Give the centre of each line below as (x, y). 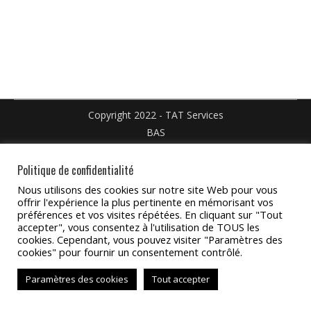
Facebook (213, 14)
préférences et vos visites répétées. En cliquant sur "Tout (150, 215)
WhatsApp (272, 38)
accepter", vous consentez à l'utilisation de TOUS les (138, 227)
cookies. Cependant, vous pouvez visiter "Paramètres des (150, 239)
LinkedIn (230, 38)
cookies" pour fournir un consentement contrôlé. (130, 252)
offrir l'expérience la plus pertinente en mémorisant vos (145, 202)
